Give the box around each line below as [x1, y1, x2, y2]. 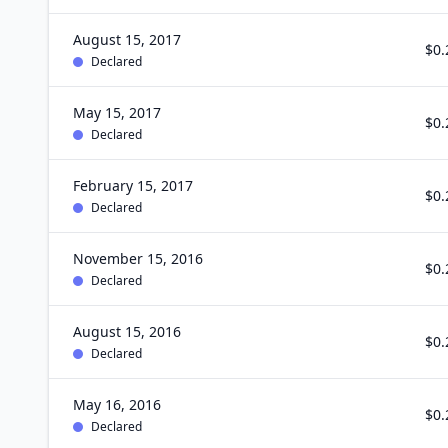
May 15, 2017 [73, 103, 161, 122]
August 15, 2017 [73, 30, 181, 49]
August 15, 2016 [73, 322, 181, 341]
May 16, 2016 [73, 395, 161, 414]
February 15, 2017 [73, 176, 193, 195]
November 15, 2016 [73, 249, 203, 268]
